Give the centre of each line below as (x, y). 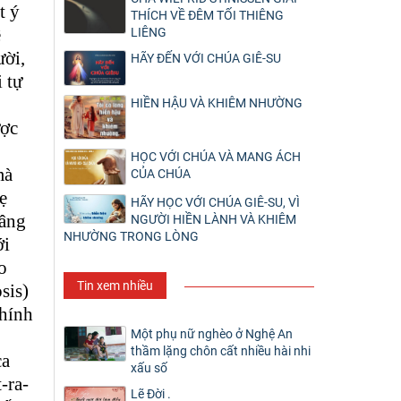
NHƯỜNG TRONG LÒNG (131, 236)
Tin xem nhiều (115, 285)
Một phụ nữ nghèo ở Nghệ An (212, 333)
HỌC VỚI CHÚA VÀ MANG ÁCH (216, 157)
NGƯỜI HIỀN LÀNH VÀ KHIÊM (213, 219)
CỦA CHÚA (161, 174)
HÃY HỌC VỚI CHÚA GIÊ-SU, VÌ (215, 202)
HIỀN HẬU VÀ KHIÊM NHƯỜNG (217, 103)
